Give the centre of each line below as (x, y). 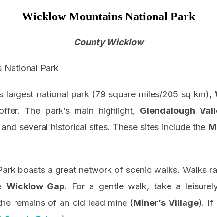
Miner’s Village (166, 203)
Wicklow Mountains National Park (108, 17)
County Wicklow (108, 42)
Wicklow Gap (35, 186)
